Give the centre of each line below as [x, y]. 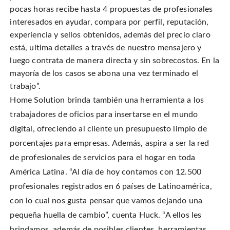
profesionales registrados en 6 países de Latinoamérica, [111, 187]
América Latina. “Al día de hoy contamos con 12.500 [106, 172]
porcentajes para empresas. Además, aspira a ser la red [110, 143]
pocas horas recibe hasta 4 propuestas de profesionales [111, 9]
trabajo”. [25, 87]
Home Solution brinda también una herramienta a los [107, 100]
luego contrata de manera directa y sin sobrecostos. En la [115, 61]
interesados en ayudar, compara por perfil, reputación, [109, 22]
